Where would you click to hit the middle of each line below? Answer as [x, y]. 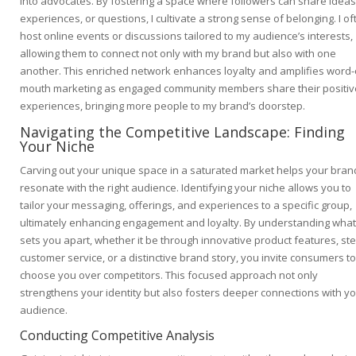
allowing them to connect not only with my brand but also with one [178, 54]
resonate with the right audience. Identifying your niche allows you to [186, 188]
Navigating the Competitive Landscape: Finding [182, 132]
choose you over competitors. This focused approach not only [169, 275]
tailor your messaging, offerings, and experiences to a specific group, [186, 205]
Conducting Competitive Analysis [117, 336]
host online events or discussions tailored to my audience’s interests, [186, 36]
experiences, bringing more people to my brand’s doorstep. [163, 106]
